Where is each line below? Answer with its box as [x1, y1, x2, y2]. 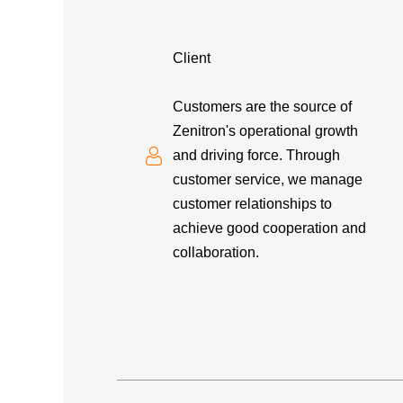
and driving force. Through [173, 148, 341, 163]
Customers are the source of [173, 99, 353, 114]
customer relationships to [173, 196, 333, 211]
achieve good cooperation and [173, 220, 367, 236]
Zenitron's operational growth [173, 123, 359, 139]
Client [173, 50, 211, 66]
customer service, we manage [173, 172, 363, 187]
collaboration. [173, 245, 260, 260]
